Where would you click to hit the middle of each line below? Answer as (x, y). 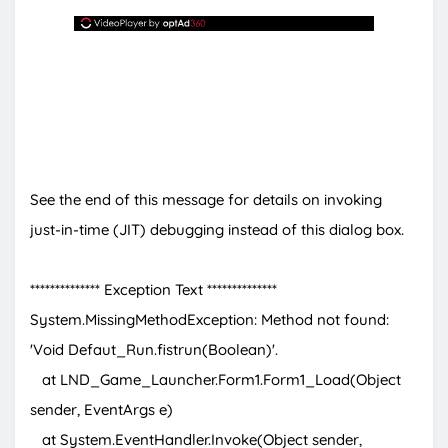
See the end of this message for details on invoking (206, 200)
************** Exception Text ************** (153, 290)
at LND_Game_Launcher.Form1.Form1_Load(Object (215, 380)
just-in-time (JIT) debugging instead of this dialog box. (217, 230)
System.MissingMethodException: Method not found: (209, 320)
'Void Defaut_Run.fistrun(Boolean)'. (154, 350)
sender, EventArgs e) (101, 410)
